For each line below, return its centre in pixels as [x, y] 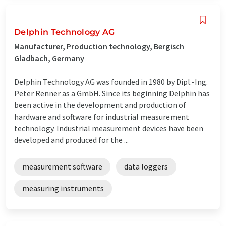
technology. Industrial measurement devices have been [109, 128]
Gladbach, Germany [49, 58]
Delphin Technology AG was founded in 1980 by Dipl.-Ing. [111, 81]
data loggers [146, 166]
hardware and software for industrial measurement [102, 116]
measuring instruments [63, 188]
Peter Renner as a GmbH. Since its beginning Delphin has [112, 93]
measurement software [62, 166]
